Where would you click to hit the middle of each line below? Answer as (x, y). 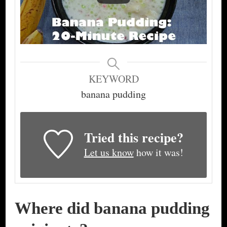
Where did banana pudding (112, 208)
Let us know (109, 153)
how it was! (158, 153)
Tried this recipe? (134, 138)
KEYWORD (113, 79)
